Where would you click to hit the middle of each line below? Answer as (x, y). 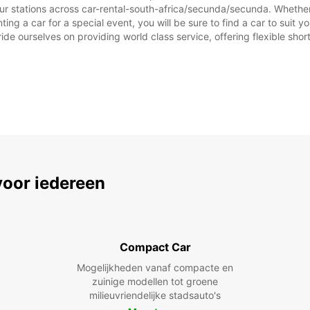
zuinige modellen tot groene (155, 281)
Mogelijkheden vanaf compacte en (155, 267)
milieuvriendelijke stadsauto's (155, 295)
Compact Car (155, 247)
